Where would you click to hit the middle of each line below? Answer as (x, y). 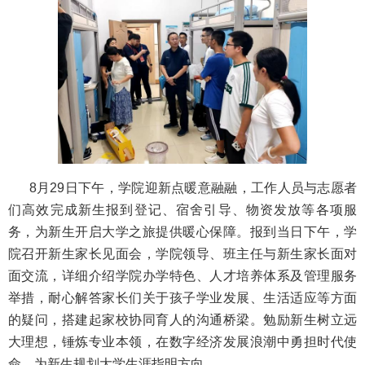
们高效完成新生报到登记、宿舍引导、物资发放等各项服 (182, 210)
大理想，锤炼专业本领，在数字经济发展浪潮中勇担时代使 (182, 342)
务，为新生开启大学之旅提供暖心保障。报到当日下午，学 (182, 232)
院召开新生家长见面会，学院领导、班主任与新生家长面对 (182, 254)
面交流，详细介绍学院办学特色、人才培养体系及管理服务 (182, 276)
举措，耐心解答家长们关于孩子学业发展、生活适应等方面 (182, 298)
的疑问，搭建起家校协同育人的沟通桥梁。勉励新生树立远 (182, 320)
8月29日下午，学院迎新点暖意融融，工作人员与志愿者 (193, 188)
